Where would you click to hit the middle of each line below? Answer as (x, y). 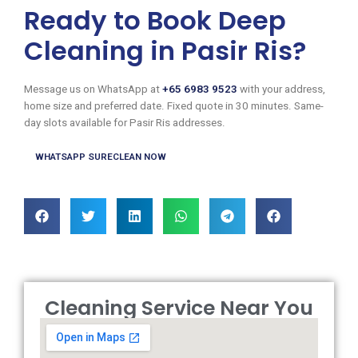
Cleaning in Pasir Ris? (165, 50)
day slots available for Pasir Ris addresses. (125, 122)
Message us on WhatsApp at (93, 89)
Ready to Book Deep (155, 20)
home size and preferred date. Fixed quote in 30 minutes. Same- (174, 105)
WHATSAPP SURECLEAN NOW (100, 157)
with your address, (281, 89)
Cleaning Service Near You (179, 308)
